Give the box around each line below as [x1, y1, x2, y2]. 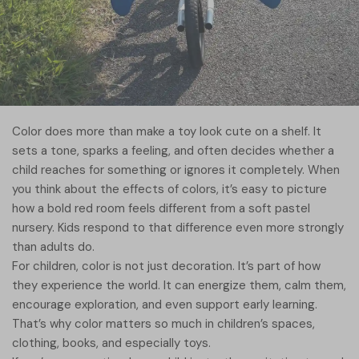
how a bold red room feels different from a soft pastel [12, 200, 310, 216]
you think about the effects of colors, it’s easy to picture [12, 181, 327, 197]
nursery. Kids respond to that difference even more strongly [12, 220, 344, 236]
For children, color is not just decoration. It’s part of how [12, 258, 321, 274]
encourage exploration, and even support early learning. [12, 296, 317, 313]
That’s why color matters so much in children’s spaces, [12, 316, 315, 332]
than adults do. [12, 239, 95, 255]
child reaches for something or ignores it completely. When [12, 162, 340, 178]
